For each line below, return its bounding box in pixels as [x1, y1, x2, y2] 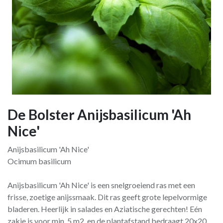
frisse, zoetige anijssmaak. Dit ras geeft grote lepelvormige [7, 192, 207, 202]
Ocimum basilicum [7, 156, 71, 166]
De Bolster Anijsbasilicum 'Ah [7, 106, 191, 123]
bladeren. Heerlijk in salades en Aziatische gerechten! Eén [7, 204, 202, 214]
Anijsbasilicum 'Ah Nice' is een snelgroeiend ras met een [7, 180, 195, 190]
